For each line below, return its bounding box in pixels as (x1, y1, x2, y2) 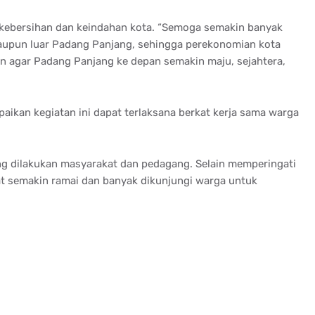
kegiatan (33, 105, 76, 119)
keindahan (76, 20, 127, 34)
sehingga (137, 37, 183, 51)
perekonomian (185, 37, 256, 51)
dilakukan (10, 157, 58, 170)
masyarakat (60, 157, 117, 170)
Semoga (161, 20, 201, 34)
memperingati (227, 157, 296, 170)
